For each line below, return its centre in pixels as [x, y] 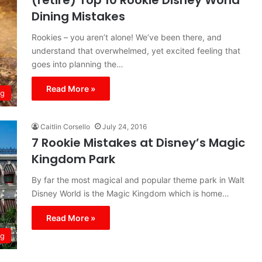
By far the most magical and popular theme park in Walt [138, 180]
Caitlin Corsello [65, 127]
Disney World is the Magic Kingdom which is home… [130, 193]
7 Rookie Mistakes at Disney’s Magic [138, 143]
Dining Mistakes [78, 16]
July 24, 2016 [125, 127]
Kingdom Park [73, 159]
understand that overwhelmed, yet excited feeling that [136, 51]
